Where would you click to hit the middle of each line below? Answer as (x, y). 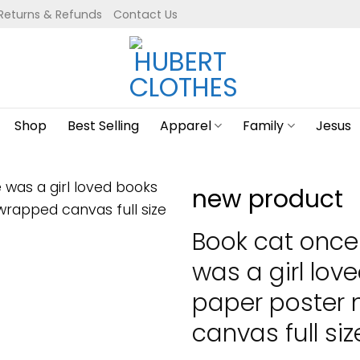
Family (264, 126)
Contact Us (145, 14)
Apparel (186, 126)
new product (268, 199)
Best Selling (104, 126)
